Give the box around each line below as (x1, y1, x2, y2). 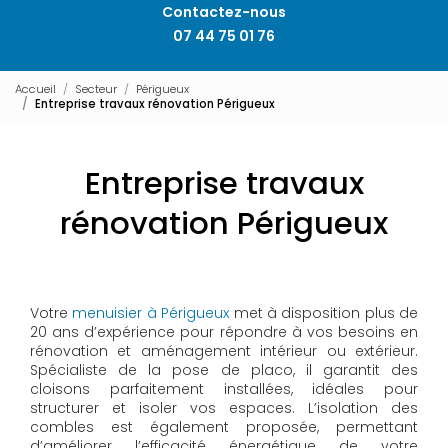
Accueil (15, 80, 56, 97)
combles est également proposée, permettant (30, 417, 418, 438)
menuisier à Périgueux (72, 303, 230, 324)
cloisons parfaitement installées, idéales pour (30, 379, 418, 400)
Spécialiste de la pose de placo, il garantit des (30, 360, 418, 381)
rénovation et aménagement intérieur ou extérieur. (30, 341, 418, 362)
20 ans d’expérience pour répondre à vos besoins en (30, 322, 418, 343)
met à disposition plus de (229, 303, 418, 324)
